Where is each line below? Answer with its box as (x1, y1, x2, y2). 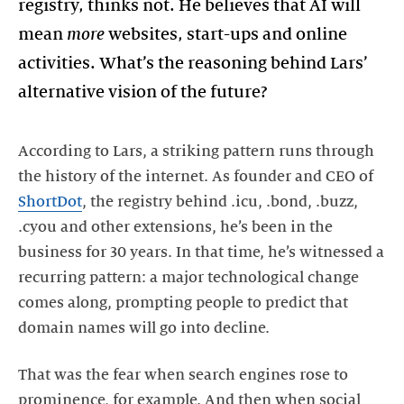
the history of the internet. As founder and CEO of (18, 168, 373, 185)
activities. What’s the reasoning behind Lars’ (18, 53, 368, 72)
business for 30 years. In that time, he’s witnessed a (18, 243, 384, 261)
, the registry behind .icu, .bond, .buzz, (82, 193, 358, 210)
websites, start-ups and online (105, 24, 347, 43)
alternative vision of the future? (18, 82, 268, 101)
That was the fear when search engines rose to (18, 366, 348, 383)
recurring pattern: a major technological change (18, 269, 359, 286)
